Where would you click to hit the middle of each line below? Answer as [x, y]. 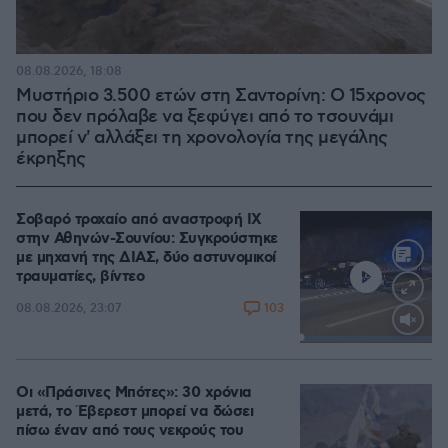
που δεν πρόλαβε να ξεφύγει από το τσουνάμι [204, 116]
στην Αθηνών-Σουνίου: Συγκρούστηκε [147, 238]
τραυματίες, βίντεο [80, 276]
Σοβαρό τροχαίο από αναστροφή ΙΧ [139, 219]
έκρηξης [51, 158]
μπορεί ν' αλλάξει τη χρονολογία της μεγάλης [202, 137]
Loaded [384, 340]
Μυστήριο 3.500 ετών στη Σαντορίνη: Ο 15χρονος [221, 95]
